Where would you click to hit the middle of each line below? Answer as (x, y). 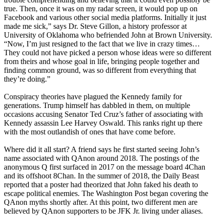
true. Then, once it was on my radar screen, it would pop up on (101, 9)
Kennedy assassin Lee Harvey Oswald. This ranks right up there (103, 123)
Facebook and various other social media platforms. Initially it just (105, 18)
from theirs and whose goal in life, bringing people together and (102, 62)
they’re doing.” (27, 79)
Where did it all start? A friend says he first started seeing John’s (102, 150)
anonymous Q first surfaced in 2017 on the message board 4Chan (105, 167)
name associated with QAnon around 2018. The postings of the (101, 158)
